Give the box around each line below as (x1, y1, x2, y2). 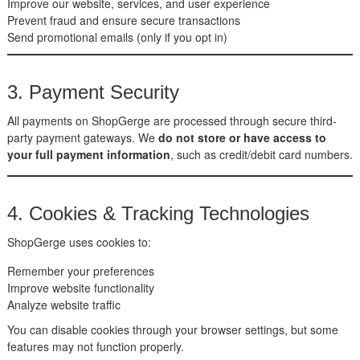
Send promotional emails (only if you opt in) (6, 28, 227, 45)
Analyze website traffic (6, 296, 121, 313)
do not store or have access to (157, 129, 326, 145)
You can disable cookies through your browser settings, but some (6, 321, 338, 337)
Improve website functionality (6, 279, 154, 296)
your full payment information (6, 145, 170, 162)
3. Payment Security (6, 80, 179, 103)
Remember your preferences (6, 262, 154, 279)
